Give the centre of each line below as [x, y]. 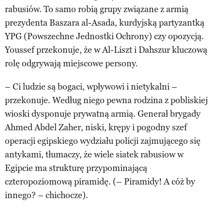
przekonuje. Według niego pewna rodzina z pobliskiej [106, 100]
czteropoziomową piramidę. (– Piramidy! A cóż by [100, 181]
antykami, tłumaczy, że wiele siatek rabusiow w [94, 154]
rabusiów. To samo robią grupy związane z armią [97, 9]
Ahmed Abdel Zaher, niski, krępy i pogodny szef [96, 127]
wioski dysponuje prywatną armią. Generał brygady [103, 114]
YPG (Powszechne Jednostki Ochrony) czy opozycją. [104, 36]
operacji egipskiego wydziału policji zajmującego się [103, 141]
